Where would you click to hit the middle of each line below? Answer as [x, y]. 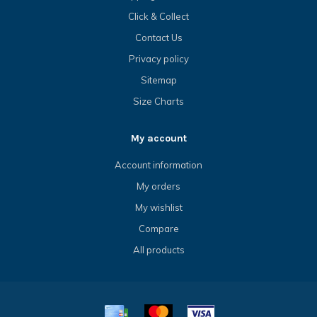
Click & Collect [158, 17]
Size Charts [158, 102]
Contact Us [158, 38]
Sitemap [158, 80]
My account [158, 139]
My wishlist [158, 208]
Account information [158, 165]
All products [158, 250]
